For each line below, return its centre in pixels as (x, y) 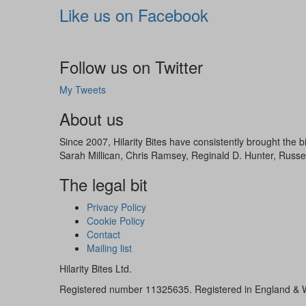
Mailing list (109, 248)
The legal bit (103, 184)
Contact (103, 235)
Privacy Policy (116, 207)
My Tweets (83, 90)
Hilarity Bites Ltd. (96, 269)
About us (92, 119)
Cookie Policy (116, 221)
